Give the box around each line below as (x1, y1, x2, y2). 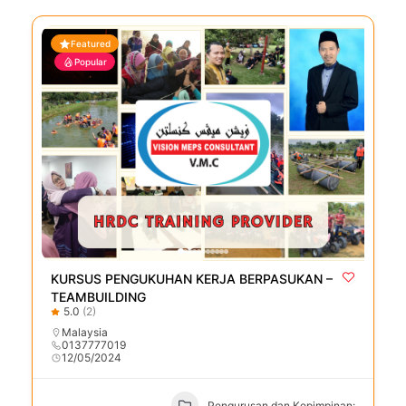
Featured (71, 38, 111, 50)
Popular (74, 56, 107, 68)
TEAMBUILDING (51, 289, 146, 305)
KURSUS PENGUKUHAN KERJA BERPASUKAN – (51, 271, 333, 287)
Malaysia (62, 325, 108, 340)
